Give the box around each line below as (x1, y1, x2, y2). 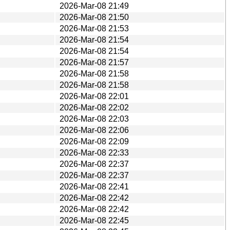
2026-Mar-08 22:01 (60, 91, 129, 101)
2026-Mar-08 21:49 (60, 1, 129, 10)
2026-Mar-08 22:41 (60, 182, 129, 191)
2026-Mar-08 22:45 (60, 216, 129, 225)
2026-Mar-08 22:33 (60, 148, 129, 157)
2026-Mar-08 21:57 (60, 57, 129, 67)
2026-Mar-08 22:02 (60, 103, 129, 112)
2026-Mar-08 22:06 (60, 125, 129, 135)
